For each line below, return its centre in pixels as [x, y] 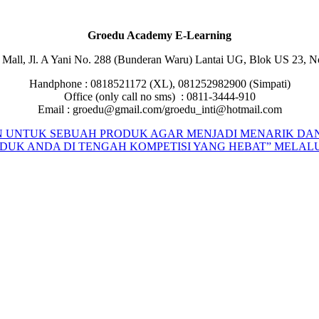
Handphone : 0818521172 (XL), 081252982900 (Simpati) [159, 83]
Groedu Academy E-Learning [159, 35]
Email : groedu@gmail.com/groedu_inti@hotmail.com [159, 109]
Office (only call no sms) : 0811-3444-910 [159, 96]
